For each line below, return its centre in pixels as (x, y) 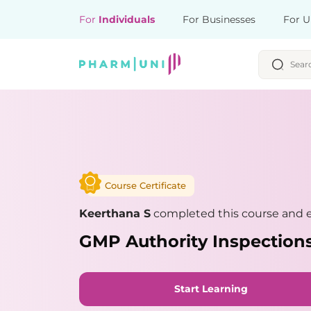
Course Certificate (145, 185)
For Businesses (219, 19)
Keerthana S (115, 213)
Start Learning (211, 288)
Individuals (127, 19)
